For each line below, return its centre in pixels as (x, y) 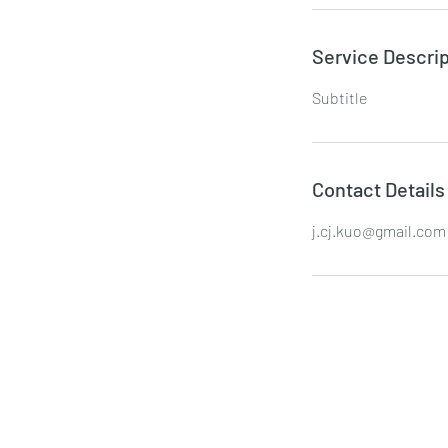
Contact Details (378, 189)
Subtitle (339, 97)
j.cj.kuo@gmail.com (379, 230)
